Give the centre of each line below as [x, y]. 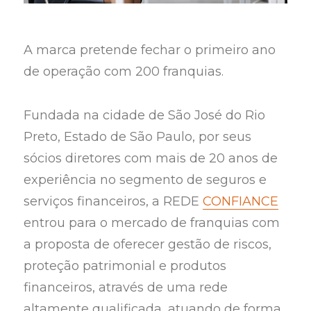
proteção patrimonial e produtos [125, 266]
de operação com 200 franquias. [126, 72]
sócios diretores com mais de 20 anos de [151, 158]
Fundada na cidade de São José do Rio [145, 115]
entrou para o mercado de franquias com [152, 222]
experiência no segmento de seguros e [145, 179]
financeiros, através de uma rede [126, 287]
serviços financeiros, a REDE [114, 201]
